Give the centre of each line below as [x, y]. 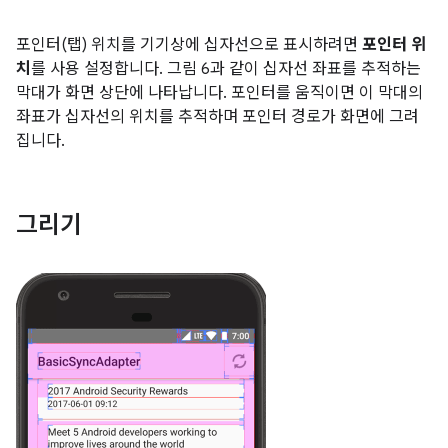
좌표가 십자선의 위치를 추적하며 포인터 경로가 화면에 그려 [217, 116]
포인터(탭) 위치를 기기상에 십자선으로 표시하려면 [189, 44]
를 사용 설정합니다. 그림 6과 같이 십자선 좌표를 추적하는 [226, 68]
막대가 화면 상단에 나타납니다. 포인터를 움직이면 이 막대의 [219, 92]
